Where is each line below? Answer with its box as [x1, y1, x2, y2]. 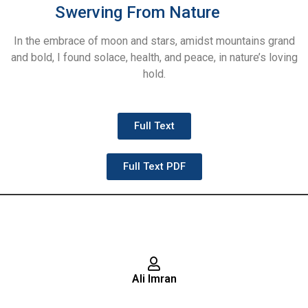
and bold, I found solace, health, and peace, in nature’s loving [10, 50, 298, 64]
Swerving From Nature [55, 2, 241, 22]
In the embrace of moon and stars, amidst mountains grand [13, 34, 295, 47]
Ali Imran [131, 272, 177, 286]
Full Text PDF [122, 160, 186, 173]
